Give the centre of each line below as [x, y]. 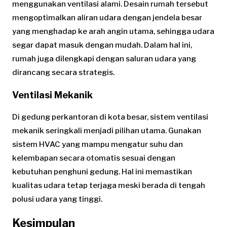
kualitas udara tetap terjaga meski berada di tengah [109, 185]
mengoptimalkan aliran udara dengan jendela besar [107, 17]
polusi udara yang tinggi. [57, 199]
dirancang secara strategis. [63, 72]
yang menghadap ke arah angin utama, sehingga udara [113, 31]
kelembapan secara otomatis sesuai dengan [94, 158]
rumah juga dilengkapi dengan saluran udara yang [104, 59]
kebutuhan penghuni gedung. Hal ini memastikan [102, 172]
